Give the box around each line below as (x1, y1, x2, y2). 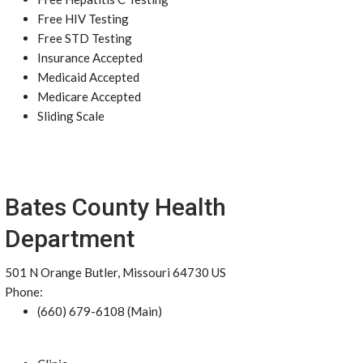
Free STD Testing (37, 31, 132, 45)
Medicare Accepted (37, 89, 141, 104)
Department (5, 224, 135, 253)
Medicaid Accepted (37, 70, 139, 84)
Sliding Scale (37, 109, 105, 123)
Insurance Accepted (37, 50, 143, 65)
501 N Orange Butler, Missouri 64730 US (5, 265, 226, 280)
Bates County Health (5, 193, 226, 221)
